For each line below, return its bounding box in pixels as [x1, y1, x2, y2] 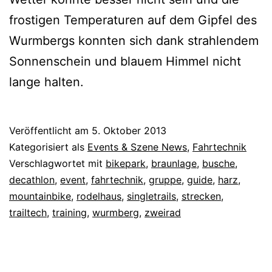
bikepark [106, 157, 146, 170]
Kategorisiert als [9, 141, 87, 154]
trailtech [9, 206, 47, 219]
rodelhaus [76, 190, 121, 203]
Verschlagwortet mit [9, 157, 106, 170]
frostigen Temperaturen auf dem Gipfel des [9, 13, 257, 28]
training [52, 206, 87, 219]
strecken [182, 190, 221, 203]
